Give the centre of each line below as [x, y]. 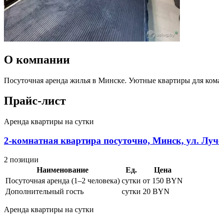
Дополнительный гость [44, 191]
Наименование [63, 170]
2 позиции [21, 159]
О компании [37, 59]
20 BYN [156, 191]
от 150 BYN [163, 180]
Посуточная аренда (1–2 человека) [63, 180]
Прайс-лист [35, 101]
